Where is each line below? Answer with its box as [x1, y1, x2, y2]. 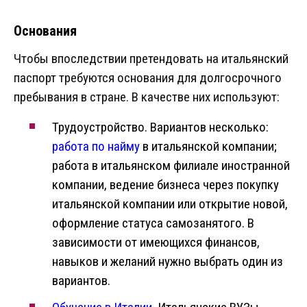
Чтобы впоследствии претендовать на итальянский [14, 51, 288, 67]
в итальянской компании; [140, 138, 277, 155]
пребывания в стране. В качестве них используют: [14, 89, 280, 106]
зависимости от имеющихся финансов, [52, 234, 260, 251]
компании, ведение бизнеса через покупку [52, 177, 279, 193]
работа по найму [52, 138, 140, 155]
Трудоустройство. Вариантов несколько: [52, 119, 269, 136]
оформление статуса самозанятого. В [52, 215, 254, 232]
